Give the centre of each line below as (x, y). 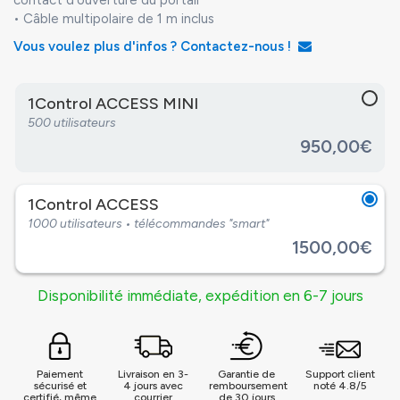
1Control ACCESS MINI (113, 104)
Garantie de (247, 374)
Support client (340, 374)
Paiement (60, 374)
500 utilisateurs (72, 123)
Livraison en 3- (154, 374)
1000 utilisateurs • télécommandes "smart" (148, 224)
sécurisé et (60, 386)
